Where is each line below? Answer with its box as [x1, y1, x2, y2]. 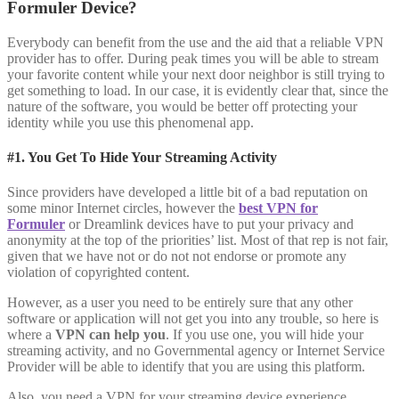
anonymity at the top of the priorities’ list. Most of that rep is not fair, [7, 232, 388, 248]
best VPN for [239, 200, 318, 216]
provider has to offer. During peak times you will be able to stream [7, 50, 379, 66]
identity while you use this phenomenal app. [7, 114, 254, 130]
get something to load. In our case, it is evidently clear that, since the [7, 82, 388, 98]
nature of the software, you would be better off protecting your [7, 98, 357, 114]
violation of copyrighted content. [7, 265, 190, 281]
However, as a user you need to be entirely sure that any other [7, 295, 353, 311]
